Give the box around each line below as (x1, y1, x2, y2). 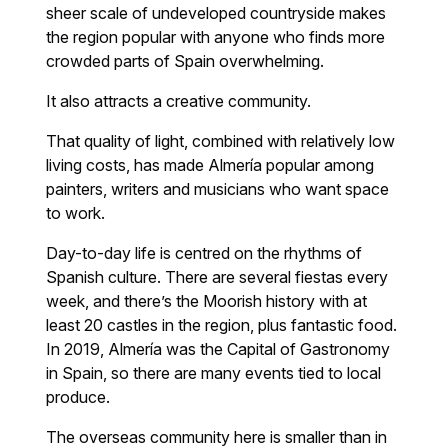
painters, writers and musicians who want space (46, 178, 390, 199)
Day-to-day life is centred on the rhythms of (46, 242, 363, 263)
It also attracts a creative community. (46, 90, 312, 111)
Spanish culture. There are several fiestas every (46, 266, 389, 287)
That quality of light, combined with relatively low (46, 130, 396, 151)
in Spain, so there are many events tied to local (46, 362, 382, 383)
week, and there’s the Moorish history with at (46, 290, 368, 311)
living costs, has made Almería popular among (46, 154, 375, 175)
